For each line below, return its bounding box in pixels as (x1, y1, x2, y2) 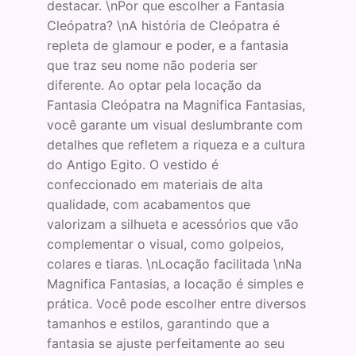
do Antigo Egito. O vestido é (46, 157, 219, 173)
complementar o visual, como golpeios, (46, 236, 284, 253)
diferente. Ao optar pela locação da (46, 77, 261, 94)
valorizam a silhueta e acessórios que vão (46, 216, 299, 233)
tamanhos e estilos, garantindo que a (46, 315, 269, 332)
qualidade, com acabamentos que (46, 196, 250, 213)
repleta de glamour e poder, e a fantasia (46, 37, 288, 54)
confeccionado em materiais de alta (46, 176, 263, 193)
